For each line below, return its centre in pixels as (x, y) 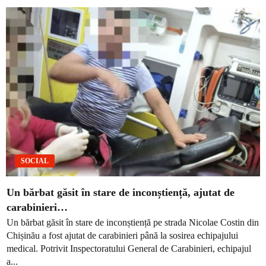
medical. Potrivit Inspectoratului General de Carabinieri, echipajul (129, 248)
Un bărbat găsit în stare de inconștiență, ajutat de (121, 193)
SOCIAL (35, 161)
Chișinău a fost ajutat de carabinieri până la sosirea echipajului (122, 235)
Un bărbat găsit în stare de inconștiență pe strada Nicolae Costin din (133, 222)
